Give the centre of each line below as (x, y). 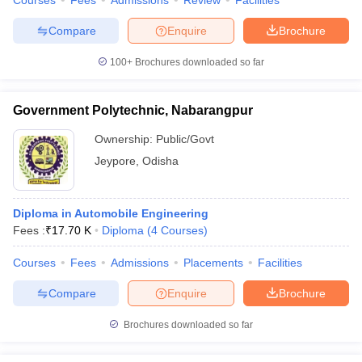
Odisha (160, 161)
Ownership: (125, 139)
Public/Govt (185, 139)
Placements (213, 263)
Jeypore (115, 161)
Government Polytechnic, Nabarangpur (133, 110)
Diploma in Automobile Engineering (111, 213)
